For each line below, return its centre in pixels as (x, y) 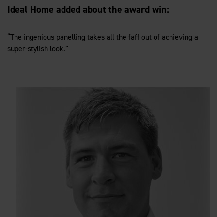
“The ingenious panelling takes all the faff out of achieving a (103, 37)
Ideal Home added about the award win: (88, 9)
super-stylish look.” (38, 48)
